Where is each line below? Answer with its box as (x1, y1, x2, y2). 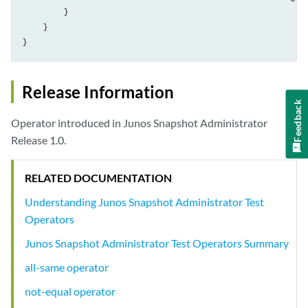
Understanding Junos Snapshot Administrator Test (25, 195, 264, 209)
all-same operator (25, 261, 109, 274)
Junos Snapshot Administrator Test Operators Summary (25, 236, 289, 250)
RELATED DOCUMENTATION (25, 171, 172, 185)
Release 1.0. (11, 133, 66, 147)
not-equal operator (25, 285, 115, 298)
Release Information (22, 82, 174, 102)
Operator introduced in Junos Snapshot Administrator (11, 116, 267, 130)
